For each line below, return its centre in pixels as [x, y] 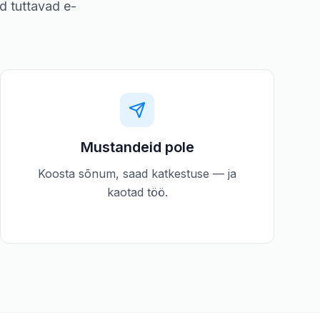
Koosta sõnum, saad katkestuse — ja [137, 174]
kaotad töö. [137, 192]
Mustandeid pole [137, 147]
